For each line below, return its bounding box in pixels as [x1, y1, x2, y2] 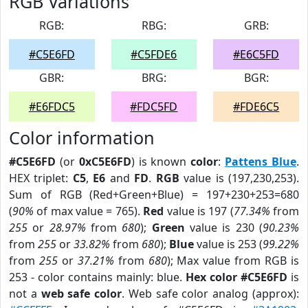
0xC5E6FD [78, 154, 131, 169]
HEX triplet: [9, 170, 73, 186]
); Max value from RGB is [166, 253, 300, 268]
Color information [9, 126, 155, 149]
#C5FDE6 [131, 47, 177, 62]
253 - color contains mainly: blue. [9, 269, 186, 285]
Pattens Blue [225, 154, 297, 169]
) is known [131, 154, 191, 169]
